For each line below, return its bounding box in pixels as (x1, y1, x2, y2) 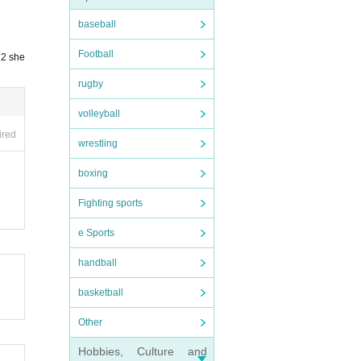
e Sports (78, 227, 114, 239)
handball (78, 257, 117, 268)
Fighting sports (78, 197, 143, 209)
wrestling (78, 138, 118, 149)
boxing (78, 168, 108, 179)
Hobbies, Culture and (78, 345, 207, 358)
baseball (78, 19, 116, 30)
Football (78, 48, 114, 60)
